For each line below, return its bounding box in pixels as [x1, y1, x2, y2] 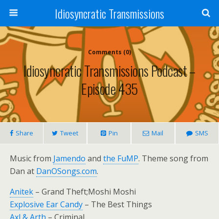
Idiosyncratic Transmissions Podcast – [23, 60, 196, 81]
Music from [10, 153, 53, 164]
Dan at [10, 166, 36, 176]
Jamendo [53, 153, 86, 164]
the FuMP [103, 153, 138, 164]
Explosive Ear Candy [10, 199, 83, 210]
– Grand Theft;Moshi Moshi [33, 186, 136, 197]
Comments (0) [88, 48, 131, 56]
